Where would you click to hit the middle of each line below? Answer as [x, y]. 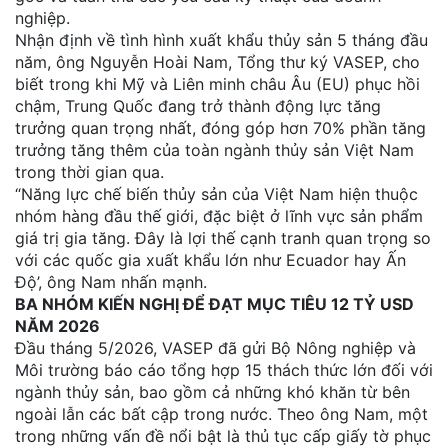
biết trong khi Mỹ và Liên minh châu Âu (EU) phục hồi [217, 84]
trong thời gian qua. [89, 172]
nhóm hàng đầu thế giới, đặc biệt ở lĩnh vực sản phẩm [219, 216]
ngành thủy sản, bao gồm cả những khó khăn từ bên [212, 392]
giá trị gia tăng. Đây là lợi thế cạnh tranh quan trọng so [223, 238]
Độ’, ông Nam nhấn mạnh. [111, 282]
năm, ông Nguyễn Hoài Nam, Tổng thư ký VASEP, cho [217, 62]
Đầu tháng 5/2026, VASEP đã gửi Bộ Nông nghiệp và [215, 348]
